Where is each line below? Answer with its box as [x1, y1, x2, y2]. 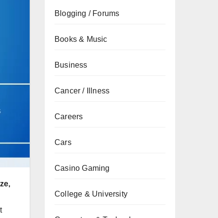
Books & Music [54, 35, 108, 43]
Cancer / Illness [54, 87, 110, 95]
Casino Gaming [54, 164, 110, 172]
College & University [54, 190, 127, 198]
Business [54, 61, 88, 69]
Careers [54, 112, 83, 121]
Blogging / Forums [54, 9, 120, 18]
